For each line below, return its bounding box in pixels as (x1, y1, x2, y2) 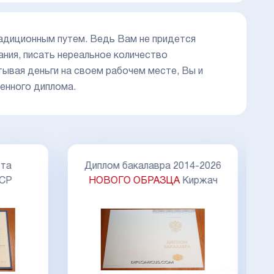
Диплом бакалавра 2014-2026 (83, 161, 221, 171)
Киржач (180, 176, 217, 185)
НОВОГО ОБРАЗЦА (87, 176, 181, 185)
